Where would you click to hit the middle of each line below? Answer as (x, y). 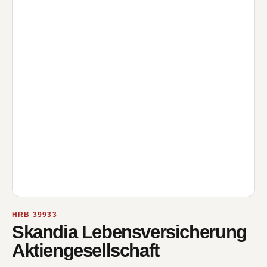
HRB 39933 (35, 215)
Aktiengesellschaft (86, 251)
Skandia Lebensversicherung (129, 232)
